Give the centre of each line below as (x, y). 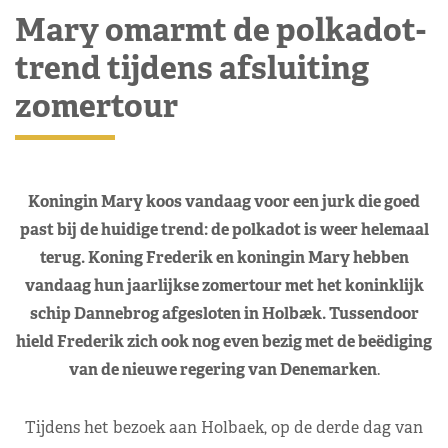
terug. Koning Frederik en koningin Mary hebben (224, 257)
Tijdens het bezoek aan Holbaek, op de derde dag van (224, 427)
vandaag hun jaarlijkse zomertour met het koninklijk (224, 285)
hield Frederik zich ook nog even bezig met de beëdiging (224, 341)
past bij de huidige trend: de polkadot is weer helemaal (224, 229)
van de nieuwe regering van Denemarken (222, 369)
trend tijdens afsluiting (192, 67)
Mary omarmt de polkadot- (220, 29)
